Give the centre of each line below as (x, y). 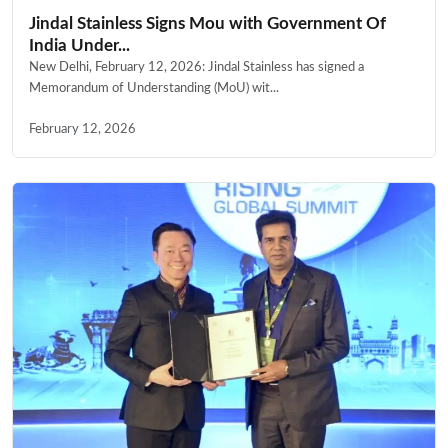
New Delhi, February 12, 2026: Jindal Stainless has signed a (196, 66)
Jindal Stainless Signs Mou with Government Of (207, 23)
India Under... (79, 45)
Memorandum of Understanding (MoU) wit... (154, 87)
